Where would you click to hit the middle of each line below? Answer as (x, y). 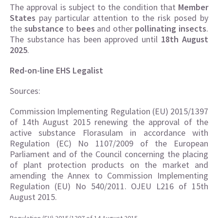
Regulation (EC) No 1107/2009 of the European (109, 143)
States (23, 18)
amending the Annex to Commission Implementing (109, 175)
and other (115, 28)
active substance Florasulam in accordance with (109, 133)
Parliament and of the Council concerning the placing (109, 154)
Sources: (25, 91)
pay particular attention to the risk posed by (122, 18)
